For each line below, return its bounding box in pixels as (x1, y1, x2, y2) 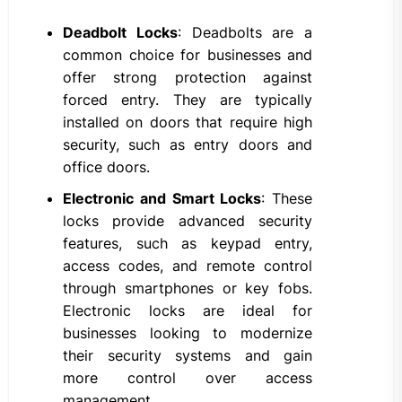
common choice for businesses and (63, 46, 312, 65)
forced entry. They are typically (63, 91, 312, 109)
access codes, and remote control (63, 257, 312, 275)
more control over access (63, 369, 312, 388)
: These (261, 189, 312, 208)
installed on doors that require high (63, 113, 312, 132)
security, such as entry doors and (63, 135, 312, 154)
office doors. (63, 158, 150, 177)
